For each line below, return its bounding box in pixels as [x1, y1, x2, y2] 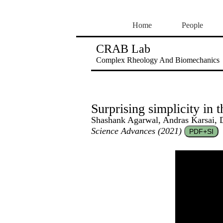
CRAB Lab [96, 42, 150, 55]
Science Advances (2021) [91, 126, 182, 136]
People [182, 21, 203, 29]
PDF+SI [189, 127, 214, 135]
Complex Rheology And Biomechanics [96, 56, 220, 64]
